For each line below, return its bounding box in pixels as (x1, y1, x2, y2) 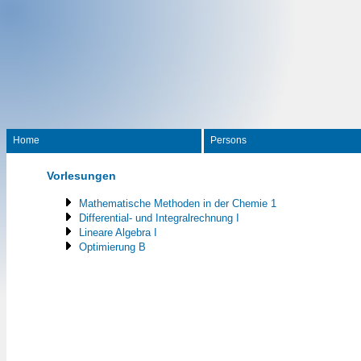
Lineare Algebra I (79, 226, 157, 239)
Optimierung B (79, 241, 146, 253)
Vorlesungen (47, 169, 116, 182)
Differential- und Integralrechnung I (79, 212, 239, 224)
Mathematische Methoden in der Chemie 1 (79, 197, 276, 210)
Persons (210, 135, 247, 146)
